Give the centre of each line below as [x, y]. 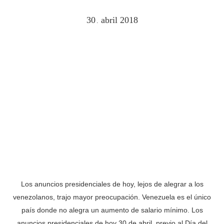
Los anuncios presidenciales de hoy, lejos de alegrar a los [112, 184]
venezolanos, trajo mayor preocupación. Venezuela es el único [112, 197]
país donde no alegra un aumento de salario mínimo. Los [112, 210]
